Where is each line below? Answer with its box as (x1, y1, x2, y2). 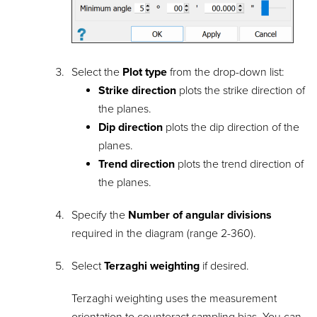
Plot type (122, 64, 168, 79)
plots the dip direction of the (163, 120, 300, 134)
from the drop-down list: (167, 64, 285, 79)
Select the (71, 64, 123, 79)
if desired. (200, 258, 250, 273)
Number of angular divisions (128, 207, 272, 222)
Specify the (71, 207, 129, 222)
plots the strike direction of (176, 83, 306, 98)
